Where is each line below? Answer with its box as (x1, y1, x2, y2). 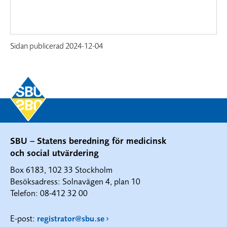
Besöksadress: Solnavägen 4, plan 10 (10, 175, 140, 187)
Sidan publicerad (10, 40, 65, 51)
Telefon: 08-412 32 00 (10, 186, 88, 199)
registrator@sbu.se (37, 212, 104, 224)
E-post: (10, 212, 37, 224)
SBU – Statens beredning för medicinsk (10, 134, 166, 147)
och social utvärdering (10, 146, 99, 159)
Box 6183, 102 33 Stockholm (10, 163, 112, 175)
